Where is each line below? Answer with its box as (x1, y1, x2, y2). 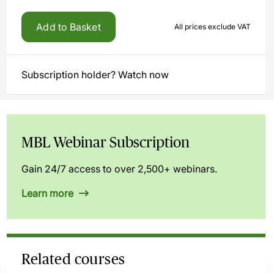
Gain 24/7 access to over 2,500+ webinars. (21, 163, 218, 175)
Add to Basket (36, 21, 101, 33)
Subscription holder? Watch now (21, 68, 169, 81)
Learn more (21, 187, 76, 199)
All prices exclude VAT (174, 22, 251, 31)
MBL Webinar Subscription (21, 134, 190, 150)
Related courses (21, 251, 125, 267)
